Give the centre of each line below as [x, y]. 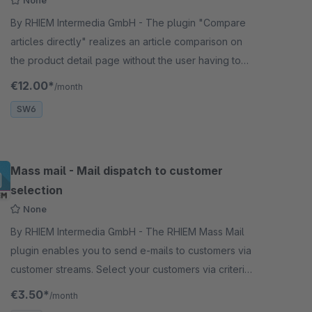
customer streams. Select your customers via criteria [130, 269]
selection [37, 190]
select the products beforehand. [85, 79]
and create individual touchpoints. [88, 288]
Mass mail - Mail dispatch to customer [117, 171]
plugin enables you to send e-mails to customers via [131, 250]
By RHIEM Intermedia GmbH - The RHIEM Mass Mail [78, 232]
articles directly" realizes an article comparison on [126, 41]
